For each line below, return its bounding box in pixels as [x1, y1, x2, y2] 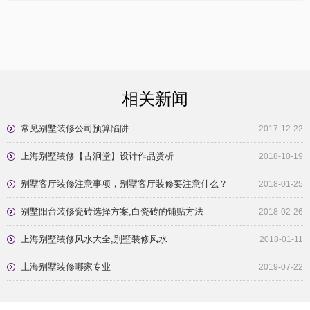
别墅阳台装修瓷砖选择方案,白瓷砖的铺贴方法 [21, 206, 203, 217]
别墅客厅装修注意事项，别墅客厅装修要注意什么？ [21, 178, 228, 189]
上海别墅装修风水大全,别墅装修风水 [21, 233, 167, 244]
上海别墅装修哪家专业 [21, 261, 111, 272]
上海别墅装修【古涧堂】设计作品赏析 [21, 150, 174, 161]
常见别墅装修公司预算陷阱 [21, 122, 129, 134]
